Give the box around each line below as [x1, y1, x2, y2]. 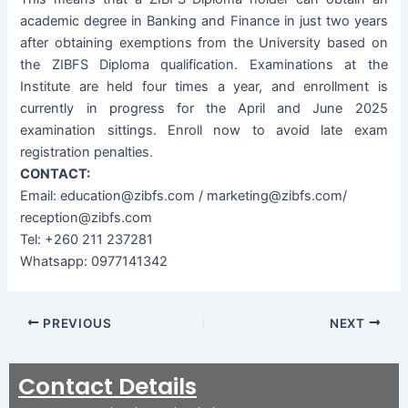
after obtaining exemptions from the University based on [20, 34, 388, 51]
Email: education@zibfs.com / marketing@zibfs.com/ [20, 187, 348, 204]
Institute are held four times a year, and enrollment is [20, 77, 388, 95]
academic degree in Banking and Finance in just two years [20, 12, 388, 29]
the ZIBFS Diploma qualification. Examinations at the [20, 56, 388, 73]
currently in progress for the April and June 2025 [20, 99, 388, 117]
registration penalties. [20, 143, 154, 160]
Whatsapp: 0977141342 [20, 252, 168, 270]
